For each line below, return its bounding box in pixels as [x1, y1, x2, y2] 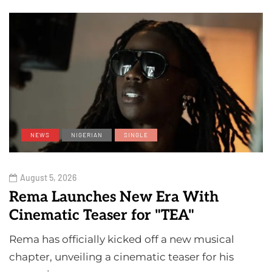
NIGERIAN [71, 131, 103, 138]
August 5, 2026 [20, 172, 76, 183]
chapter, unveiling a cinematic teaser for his [9, 250, 234, 263]
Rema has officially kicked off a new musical [9, 233, 234, 245]
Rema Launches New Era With [9, 188, 219, 206]
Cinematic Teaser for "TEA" [9, 206, 194, 224]
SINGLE [124, 131, 148, 138]
